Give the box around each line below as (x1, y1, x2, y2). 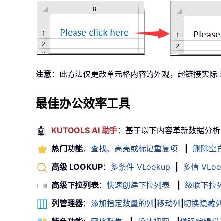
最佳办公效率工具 (36, 96, 130, 112)
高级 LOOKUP (51, 162, 103, 172)
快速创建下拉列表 (107, 180, 170, 190)
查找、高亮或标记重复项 (91, 144, 178, 154)
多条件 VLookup (110, 162, 170, 172)
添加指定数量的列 (91, 198, 154, 209)
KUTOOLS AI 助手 (51, 125, 117, 136)
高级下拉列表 (51, 180, 99, 190)
